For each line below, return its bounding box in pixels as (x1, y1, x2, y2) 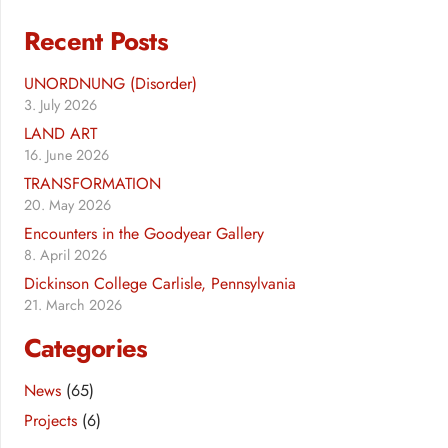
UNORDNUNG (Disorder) (24, 72, 197, 96)
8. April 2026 (24, 245, 107, 266)
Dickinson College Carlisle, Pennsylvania (24, 272, 296, 296)
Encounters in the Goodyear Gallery (24, 222, 264, 246)
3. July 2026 (24, 95, 97, 116)
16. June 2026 (24, 145, 109, 166)
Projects (24, 408, 77, 432)
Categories (24, 329, 148, 367)
